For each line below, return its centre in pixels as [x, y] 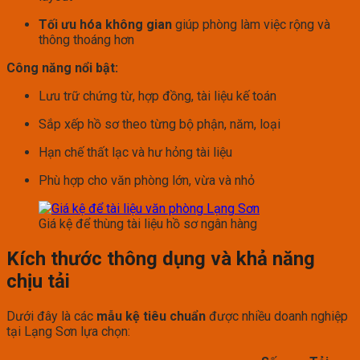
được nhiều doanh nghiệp [277, 316]
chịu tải [38, 282]
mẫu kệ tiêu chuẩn [151, 316]
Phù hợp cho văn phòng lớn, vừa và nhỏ [147, 181]
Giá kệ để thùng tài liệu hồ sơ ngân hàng [148, 224]
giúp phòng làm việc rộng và [251, 25]
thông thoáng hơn [86, 40]
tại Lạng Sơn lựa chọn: [68, 331]
